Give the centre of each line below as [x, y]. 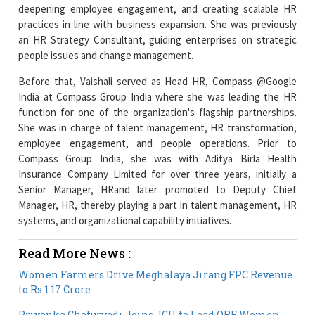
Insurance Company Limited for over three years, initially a [157, 174]
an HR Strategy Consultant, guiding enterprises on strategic [157, 39]
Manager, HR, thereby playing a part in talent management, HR [157, 205]
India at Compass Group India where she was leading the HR [157, 96]
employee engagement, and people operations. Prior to [157, 143]
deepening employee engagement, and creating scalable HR [157, 8]
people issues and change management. [106, 55]
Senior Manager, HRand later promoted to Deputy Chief [157, 189]
